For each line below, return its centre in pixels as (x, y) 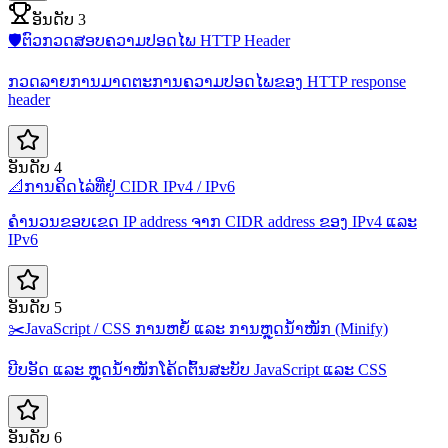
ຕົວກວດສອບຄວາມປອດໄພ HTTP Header (156, 41)
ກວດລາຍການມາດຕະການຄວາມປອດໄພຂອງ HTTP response (207, 82)
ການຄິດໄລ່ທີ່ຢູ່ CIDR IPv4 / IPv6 (129, 187)
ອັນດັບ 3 (59, 20)
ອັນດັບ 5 (35, 308)
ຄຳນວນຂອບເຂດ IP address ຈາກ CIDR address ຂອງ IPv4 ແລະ (212, 222)
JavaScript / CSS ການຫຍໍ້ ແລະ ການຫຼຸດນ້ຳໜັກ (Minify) (206, 329)
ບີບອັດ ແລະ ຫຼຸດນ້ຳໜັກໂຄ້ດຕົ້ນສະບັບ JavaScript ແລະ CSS (197, 370)
